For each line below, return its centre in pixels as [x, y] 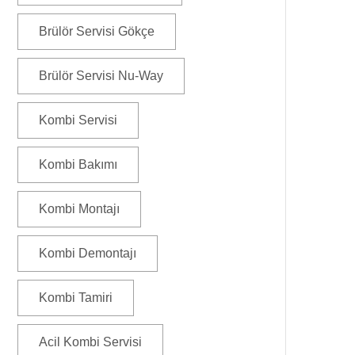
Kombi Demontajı [88, 253]
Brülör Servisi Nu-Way [101, 76]
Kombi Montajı [79, 209]
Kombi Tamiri [76, 298]
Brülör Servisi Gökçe [97, 31]
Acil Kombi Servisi [90, 342]
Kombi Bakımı [78, 164]
